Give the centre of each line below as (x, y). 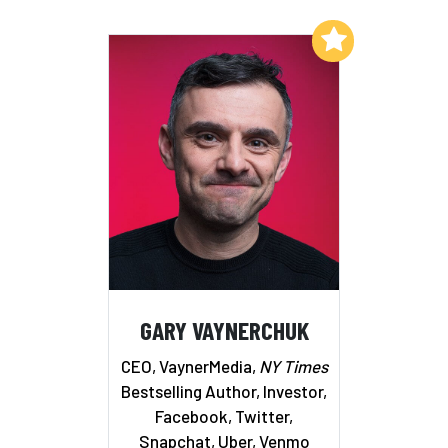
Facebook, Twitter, (224, 415)
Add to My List (257, 38)
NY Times (293, 365)
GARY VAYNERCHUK (224, 330)
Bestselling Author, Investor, (224, 390)
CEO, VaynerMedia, (189, 365)
